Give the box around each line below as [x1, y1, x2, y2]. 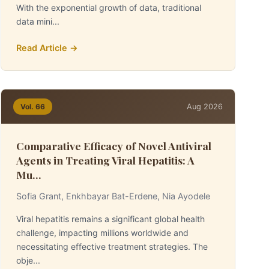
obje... [16, 255, 41, 265]
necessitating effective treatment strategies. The [16, 241, 208, 252]
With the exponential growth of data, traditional [16, 2, 202, 13]
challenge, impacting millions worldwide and [16, 228, 189, 238]
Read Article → [16, 43, 79, 53]
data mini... [16, 16, 60, 26]
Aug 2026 [186, 101, 223, 111]
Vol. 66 [20, 102, 46, 111]
